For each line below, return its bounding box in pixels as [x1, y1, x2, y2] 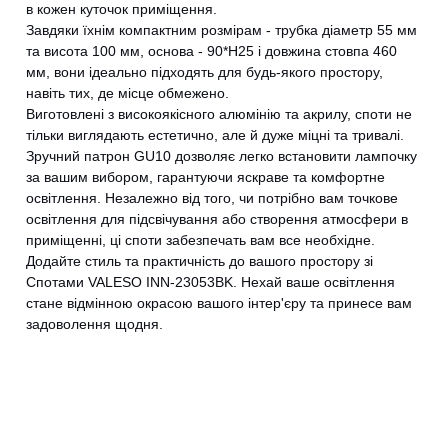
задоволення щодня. [26, 316, 163, 333]
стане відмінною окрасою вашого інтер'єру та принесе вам [26, 295, 412, 312]
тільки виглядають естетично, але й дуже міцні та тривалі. [26, 127, 404, 144]
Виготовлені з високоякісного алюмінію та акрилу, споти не [26, 106, 412, 123]
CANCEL [232, 374, 314, 398]
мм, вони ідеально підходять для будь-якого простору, [26, 64, 383, 81]
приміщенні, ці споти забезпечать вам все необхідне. [26, 232, 375, 249]
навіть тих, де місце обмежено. [26, 85, 229, 102]
